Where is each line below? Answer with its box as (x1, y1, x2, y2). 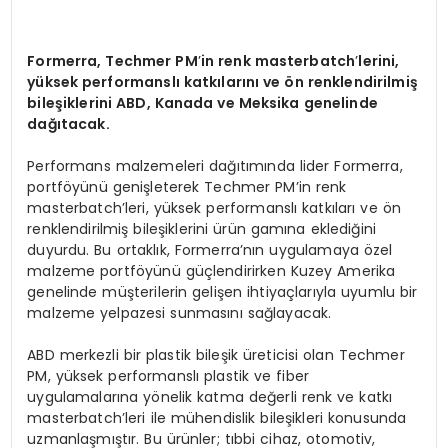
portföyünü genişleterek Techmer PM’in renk (27, 176, 347, 197)
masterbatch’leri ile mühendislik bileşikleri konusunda (27, 407, 407, 428)
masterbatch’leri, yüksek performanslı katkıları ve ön (27, 197, 401, 218)
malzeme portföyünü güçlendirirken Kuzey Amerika (27, 260, 396, 281)
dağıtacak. (27, 113, 110, 134)
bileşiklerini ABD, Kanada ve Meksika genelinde (27, 92, 378, 113)
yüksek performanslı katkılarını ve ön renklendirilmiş (27, 71, 418, 92)
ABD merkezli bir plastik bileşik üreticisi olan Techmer (27, 344, 405, 365)
